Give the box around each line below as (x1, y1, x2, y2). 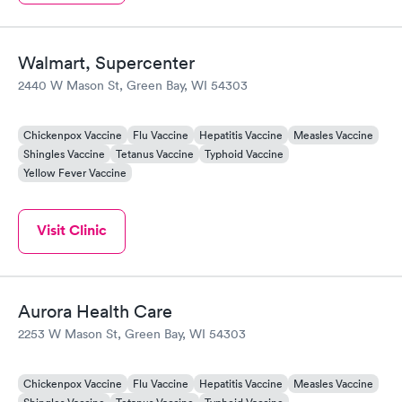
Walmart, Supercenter (18, 51, 195, 74)
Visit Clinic (37, 220, 107, 240)
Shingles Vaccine (23, 145, 105, 162)
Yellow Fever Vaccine (23, 164, 127, 180)
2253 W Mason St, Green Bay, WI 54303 (18, 326, 246, 342)
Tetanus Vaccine (116, 145, 194, 162)
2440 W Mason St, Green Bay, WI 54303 (18, 76, 248, 93)
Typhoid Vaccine (205, 145, 284, 162)
